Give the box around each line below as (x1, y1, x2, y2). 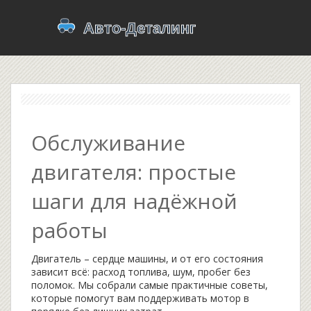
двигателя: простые (31, 158, 236, 186)
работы (31, 216, 108, 244)
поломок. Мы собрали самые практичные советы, (31, 278, 268, 292)
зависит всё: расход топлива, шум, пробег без (31, 265, 251, 278)
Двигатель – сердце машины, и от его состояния (31, 252, 263, 265)
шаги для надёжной (31, 187, 237, 215)
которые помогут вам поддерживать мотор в (31, 292, 249, 305)
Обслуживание (31, 128, 185, 157)
